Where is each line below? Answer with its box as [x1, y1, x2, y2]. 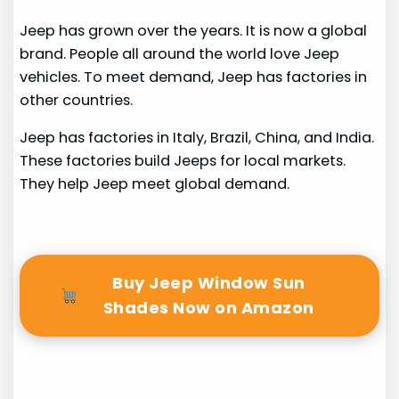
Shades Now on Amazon [102, 297, 314, 320]
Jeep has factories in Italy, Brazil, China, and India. [20, 126, 375, 148]
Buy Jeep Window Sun [112, 272, 305, 295]
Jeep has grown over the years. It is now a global [20, 20, 368, 41]
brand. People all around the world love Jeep [20, 43, 340, 64]
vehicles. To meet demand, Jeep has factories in [20, 66, 368, 87]
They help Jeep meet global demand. [20, 173, 290, 194]
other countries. [20, 89, 134, 110]
